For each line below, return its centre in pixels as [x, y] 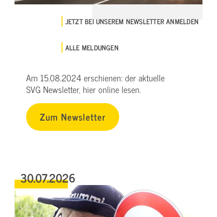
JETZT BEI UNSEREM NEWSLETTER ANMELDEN [132, 21]
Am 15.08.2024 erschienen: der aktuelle [95, 77]
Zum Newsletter [73, 116]
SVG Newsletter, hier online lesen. [84, 89]
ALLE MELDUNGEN [92, 47]
